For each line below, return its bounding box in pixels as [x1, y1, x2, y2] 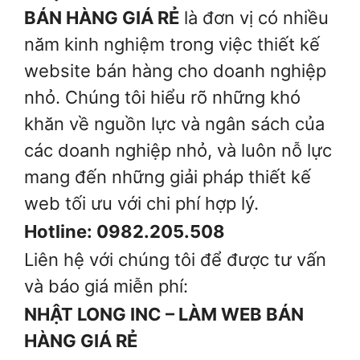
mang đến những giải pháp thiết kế [24, 166, 311, 187]
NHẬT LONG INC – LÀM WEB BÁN [24, 304, 304, 325]
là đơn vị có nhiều [179, 6, 329, 28]
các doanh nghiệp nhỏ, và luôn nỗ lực [24, 139, 332, 161]
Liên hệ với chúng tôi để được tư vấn [24, 249, 326, 271]
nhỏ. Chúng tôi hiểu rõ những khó [24, 86, 301, 108]
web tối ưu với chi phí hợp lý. [24, 192, 259, 214]
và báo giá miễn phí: [24, 276, 188, 297]
